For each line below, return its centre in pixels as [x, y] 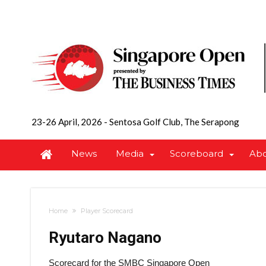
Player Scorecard [107, 211]
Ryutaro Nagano [105, 237]
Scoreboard [197, 153]
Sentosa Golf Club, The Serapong [173, 122]
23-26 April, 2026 [68, 122]
